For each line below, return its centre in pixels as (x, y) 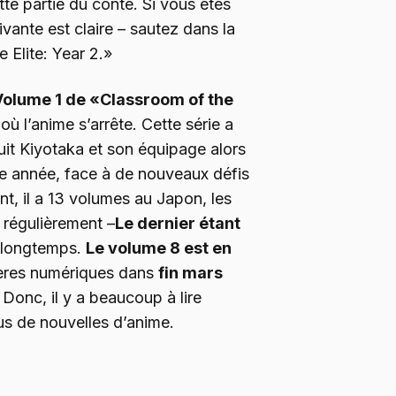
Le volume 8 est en (159, 247)
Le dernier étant (178, 223)
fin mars (190, 272)
